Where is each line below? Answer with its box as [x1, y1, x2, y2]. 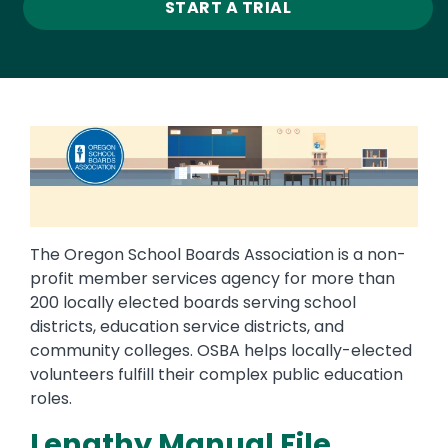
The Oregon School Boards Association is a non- [30, 242, 406, 266]
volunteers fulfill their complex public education [30, 362, 403, 386]
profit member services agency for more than [30, 266, 395, 290]
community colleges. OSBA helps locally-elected [30, 338, 412, 362]
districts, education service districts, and [30, 314, 344, 338]
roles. [30, 386, 72, 410]
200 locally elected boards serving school [30, 290, 356, 314]
